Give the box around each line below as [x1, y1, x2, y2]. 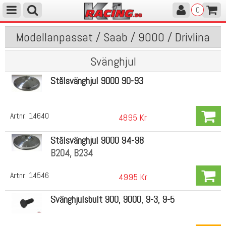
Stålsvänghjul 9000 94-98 [50, 134, 144, 147]
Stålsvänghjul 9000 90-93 [50, 75, 143, 87]
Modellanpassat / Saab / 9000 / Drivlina [16, 29, 210, 45]
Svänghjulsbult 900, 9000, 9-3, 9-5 [50, 193, 175, 206]
